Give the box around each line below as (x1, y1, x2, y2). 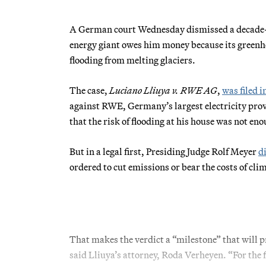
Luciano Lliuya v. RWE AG (109, 84, 217, 96)
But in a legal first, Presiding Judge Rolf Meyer (69, 145, 258, 157)
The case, (69, 84, 109, 96)
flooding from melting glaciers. (69, 53, 195, 66)
